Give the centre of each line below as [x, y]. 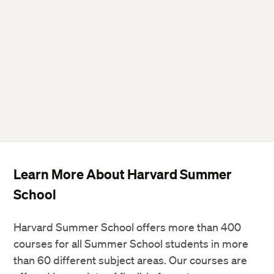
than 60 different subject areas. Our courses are [131, 260]
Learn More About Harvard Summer [123, 174]
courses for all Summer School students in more [131, 243]
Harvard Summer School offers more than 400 [128, 227]
